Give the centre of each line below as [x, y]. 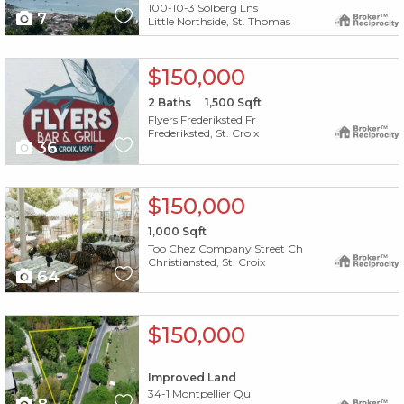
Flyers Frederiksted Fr [202, 119]
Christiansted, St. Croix [206, 262]
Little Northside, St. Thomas [219, 22]
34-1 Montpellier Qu [199, 394]
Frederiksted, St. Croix [203, 133]
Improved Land [192, 377]
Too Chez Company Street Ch [225, 248]
